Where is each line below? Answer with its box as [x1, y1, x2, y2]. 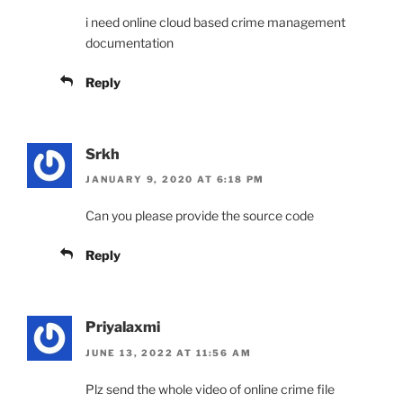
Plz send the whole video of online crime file [85, 381, 335, 397]
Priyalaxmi [85, 318, 160, 336]
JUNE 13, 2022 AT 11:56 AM [85, 346, 252, 358]
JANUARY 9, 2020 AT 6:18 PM [85, 174, 265, 185]
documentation [85, 34, 174, 50]
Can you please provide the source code [85, 208, 314, 224]
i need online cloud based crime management [85, 13, 345, 30]
